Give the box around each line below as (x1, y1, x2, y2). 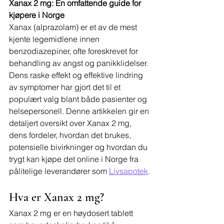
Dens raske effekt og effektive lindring (9, 70, 145, 80)
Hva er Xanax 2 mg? (9, 190, 104, 204)
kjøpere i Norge (9, 10, 64, 20)
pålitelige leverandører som (9, 166, 109, 176)
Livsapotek (109, 166, 148, 176)
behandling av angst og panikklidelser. (9, 58, 150, 68)
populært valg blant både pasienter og (9, 94, 149, 104)
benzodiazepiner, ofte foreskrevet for (9, 46, 140, 56)
